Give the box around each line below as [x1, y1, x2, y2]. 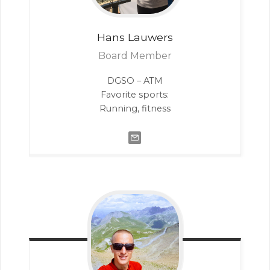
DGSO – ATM [107, 75, 163, 87]
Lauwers [127, 31, 173, 44]
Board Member [98, 50, 172, 62]
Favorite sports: [101, 89, 169, 101]
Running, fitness [99, 103, 171, 115]
